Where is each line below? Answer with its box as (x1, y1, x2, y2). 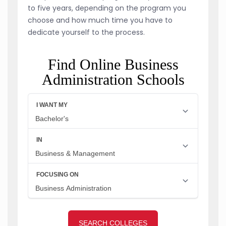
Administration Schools (41, 71, 185, 88)
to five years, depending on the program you (28, 3, 186, 13)
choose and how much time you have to (28, 15, 173, 25)
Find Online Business (47, 55, 179, 73)
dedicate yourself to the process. (28, 27, 145, 37)
